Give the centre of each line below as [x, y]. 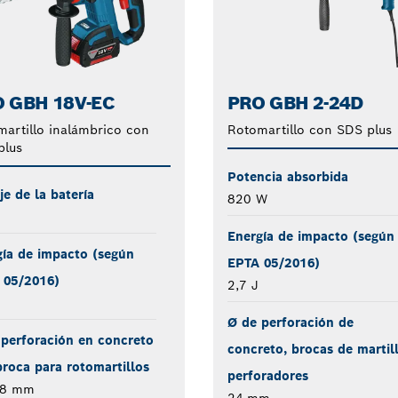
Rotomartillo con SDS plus [309, 129]
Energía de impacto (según [310, 236]
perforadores [267, 375]
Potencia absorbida [287, 176]
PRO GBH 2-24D [295, 103]
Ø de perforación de [290, 322]
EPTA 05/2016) [273, 263]
